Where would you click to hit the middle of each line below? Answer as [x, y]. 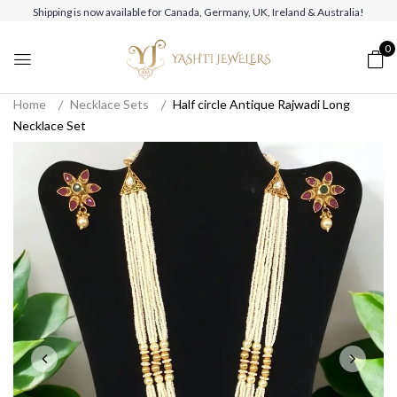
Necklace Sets [109, 104]
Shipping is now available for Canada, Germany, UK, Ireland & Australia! [198, 12]
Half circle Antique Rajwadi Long [261, 104]
